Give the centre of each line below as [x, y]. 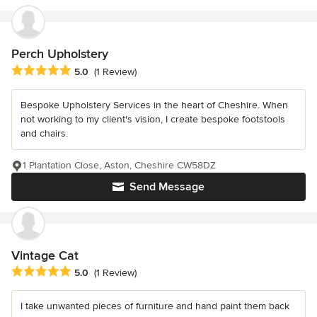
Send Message [167, 186]
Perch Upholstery [60, 54]
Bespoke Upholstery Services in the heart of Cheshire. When [154, 105]
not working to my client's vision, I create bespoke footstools [153, 119]
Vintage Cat [45, 255]
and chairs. [44, 133]
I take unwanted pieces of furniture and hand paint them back [155, 306]
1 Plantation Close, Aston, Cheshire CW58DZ [119, 165]
